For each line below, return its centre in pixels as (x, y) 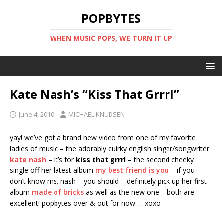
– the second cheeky (160, 159)
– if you (182, 170)
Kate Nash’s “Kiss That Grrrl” (95, 94)
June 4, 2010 (36, 114)
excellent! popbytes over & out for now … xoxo (85, 203)
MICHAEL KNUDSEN (97, 114)
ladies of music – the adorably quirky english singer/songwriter (110, 148)
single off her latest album (53, 170)
